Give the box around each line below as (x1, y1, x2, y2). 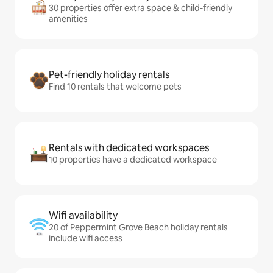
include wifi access (49, 233, 122, 244)
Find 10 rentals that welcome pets (49, 81, 182, 92)
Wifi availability (49, 209, 118, 222)
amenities (49, 13, 88, 24)
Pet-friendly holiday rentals (49, 68, 169, 81)
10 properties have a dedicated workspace (49, 154, 217, 165)
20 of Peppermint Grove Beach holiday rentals (49, 222, 228, 233)
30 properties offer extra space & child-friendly (49, 2, 232, 13)
